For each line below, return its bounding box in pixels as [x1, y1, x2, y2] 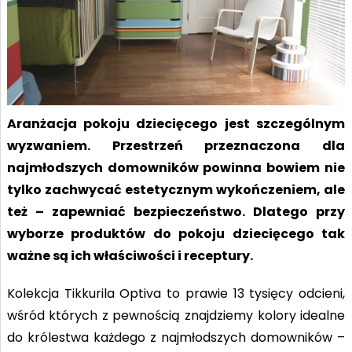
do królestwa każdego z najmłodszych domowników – [6, 328, 346, 346]
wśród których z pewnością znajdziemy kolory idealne [6, 306, 346, 324]
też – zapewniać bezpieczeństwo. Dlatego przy [6, 202, 346, 221]
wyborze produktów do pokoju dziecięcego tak [6, 224, 346, 243]
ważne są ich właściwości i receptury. [6, 246, 253, 265]
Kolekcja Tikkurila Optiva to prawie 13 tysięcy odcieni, [6, 284, 346, 302]
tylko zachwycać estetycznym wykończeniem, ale [6, 180, 346, 199]
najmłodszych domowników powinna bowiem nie [6, 158, 346, 177]
